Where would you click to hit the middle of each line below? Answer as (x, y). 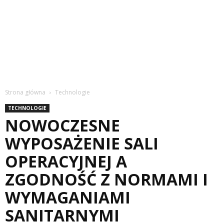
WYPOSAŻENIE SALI (82, 143)
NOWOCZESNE (62, 125)
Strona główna (25, 92)
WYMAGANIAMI (68, 197)
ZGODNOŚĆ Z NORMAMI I (106, 179)
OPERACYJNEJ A (66, 161)
